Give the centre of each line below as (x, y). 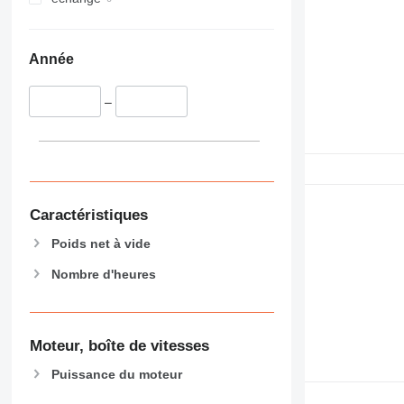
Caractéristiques (88, 215)
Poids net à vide (101, 243)
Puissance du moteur (116, 374)
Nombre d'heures (103, 274)
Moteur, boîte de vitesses (119, 346)
